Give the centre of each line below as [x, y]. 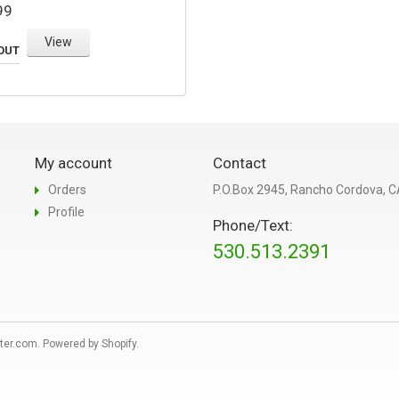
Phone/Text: [253, 225]
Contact [240, 163]
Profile [66, 212]
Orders [67, 189]
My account [73, 163]
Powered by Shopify [90, 343]
